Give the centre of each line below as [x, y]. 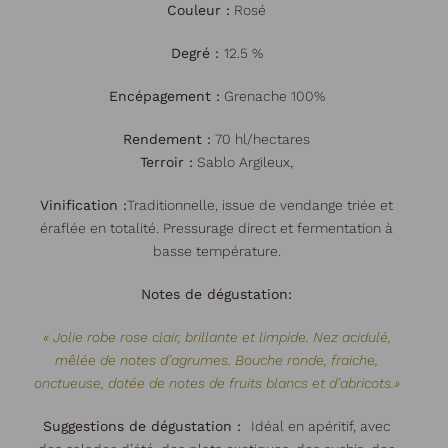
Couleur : [198, 10]
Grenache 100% [272, 96]
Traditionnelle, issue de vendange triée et [260, 205]
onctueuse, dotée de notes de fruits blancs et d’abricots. [213, 383]
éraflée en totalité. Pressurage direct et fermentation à [216, 228]
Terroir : [166, 162]
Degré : [197, 53]
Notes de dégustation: [216, 294]
